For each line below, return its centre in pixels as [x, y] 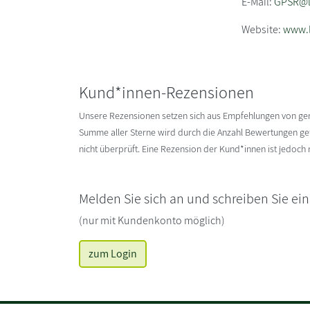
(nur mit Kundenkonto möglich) [152, 220]
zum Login [113, 253]
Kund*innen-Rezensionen [166, 92]
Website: [263, 29]
